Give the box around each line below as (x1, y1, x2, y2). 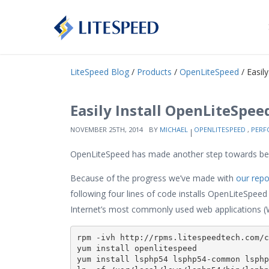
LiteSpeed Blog (70, 66, 129, 77)
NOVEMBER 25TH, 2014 (70, 125, 143, 134)
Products (137, 66, 172, 77)
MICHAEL (160, 125, 188, 134)
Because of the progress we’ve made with (70, 172, 236, 184)
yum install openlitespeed (76, 243, 197, 253)
